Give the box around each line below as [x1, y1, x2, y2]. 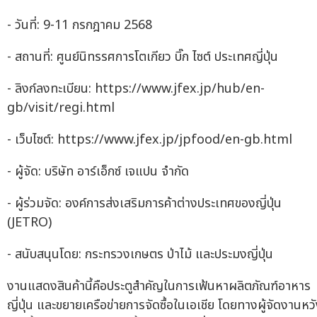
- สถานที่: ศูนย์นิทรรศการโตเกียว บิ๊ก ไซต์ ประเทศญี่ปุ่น [7, 47, 278, 67]
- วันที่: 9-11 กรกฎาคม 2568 [7, 16, 152, 35]
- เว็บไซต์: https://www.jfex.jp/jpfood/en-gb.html [7, 130, 292, 150]
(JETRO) [7, 213, 52, 233]
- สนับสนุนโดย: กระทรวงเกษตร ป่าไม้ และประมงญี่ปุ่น [7, 245, 273, 265]
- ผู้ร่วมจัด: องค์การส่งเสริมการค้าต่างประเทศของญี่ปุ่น [7, 194, 282, 214]
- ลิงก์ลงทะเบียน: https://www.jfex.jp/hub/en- [7, 79, 265, 99]
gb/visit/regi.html [7, 98, 115, 118]
